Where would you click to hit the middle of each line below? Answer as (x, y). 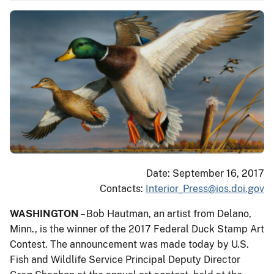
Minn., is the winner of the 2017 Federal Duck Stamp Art (137, 229)
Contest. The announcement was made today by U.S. (129, 244)
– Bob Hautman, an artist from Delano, (165, 213)
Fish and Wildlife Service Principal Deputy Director (125, 259)
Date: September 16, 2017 (205, 173)
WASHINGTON (44, 213)
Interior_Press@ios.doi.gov (205, 188)
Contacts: (123, 188)
